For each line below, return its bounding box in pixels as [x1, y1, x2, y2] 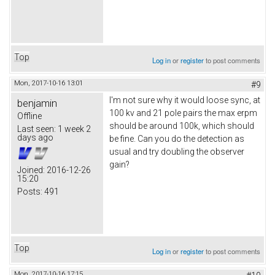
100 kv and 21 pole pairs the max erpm [109, 107, 257, 118]
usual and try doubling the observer [109, 146, 244, 157]
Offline [17, 110, 42, 121]
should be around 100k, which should [109, 120, 254, 131]
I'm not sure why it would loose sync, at [109, 95, 260, 105]
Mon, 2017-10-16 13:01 [14, 79, 83, 87]
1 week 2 [56, 123, 91, 134]
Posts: [17, 186, 42, 196]
